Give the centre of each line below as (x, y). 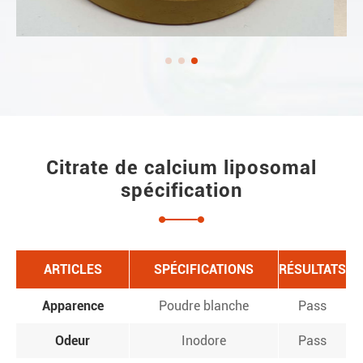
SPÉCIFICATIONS (204, 269)
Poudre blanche (204, 305)
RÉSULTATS (312, 269)
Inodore (204, 340)
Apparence (73, 305)
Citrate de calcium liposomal (181, 167)
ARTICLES (73, 269)
